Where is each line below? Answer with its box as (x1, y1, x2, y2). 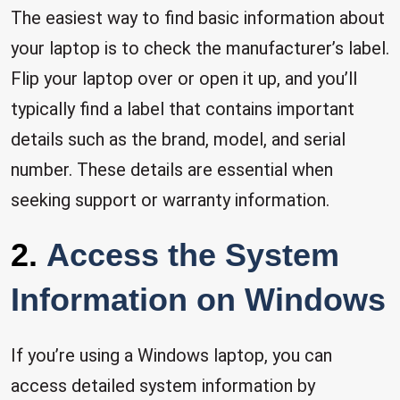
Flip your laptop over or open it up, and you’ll (11, 68, 357, 89)
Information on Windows (11, 281, 386, 318)
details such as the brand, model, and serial (11, 129, 346, 150)
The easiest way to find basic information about (11, 7, 385, 29)
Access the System (46, 237, 339, 273)
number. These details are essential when (11, 159, 333, 180)
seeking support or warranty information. (11, 189, 329, 211)
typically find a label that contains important (11, 98, 354, 120)
